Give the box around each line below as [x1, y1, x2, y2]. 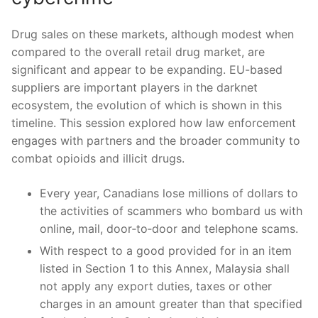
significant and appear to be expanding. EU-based [11, 62, 283, 77]
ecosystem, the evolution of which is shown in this [11, 97, 282, 112]
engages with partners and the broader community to [11, 133, 300, 148]
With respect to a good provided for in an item [40, 243, 292, 258]
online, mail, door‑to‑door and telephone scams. [40, 221, 298, 236]
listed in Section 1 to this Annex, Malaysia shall [40, 261, 290, 275]
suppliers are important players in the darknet [11, 79, 258, 94]
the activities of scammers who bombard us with [40, 203, 302, 218]
